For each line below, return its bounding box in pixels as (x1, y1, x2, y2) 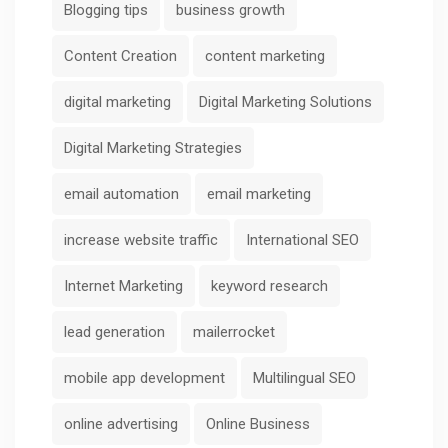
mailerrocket (193, 323, 275, 342)
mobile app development (64, 369, 225, 388)
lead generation (64, 323, 165, 342)
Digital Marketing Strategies (64, 139, 242, 158)
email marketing (207, 185, 311, 204)
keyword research (211, 277, 328, 296)
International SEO (246, 231, 359, 250)
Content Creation (64, 47, 177, 66)
